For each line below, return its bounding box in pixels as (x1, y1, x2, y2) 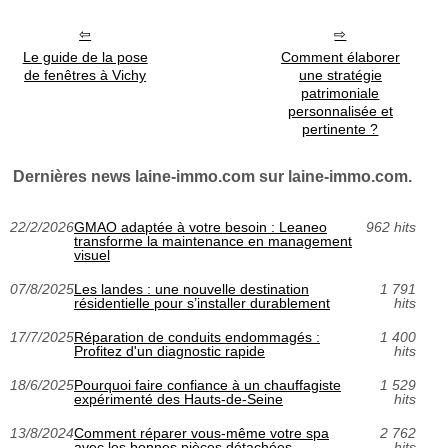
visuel (74, 246, 110, 263)
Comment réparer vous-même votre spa (74, 424, 329, 441)
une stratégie (298, 66, 382, 83)
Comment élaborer (280, 48, 400, 65)
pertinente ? (302, 120, 379, 137)
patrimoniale (301, 84, 380, 101)
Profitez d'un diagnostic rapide (74, 342, 265, 359)
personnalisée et (287, 102, 393, 119)
